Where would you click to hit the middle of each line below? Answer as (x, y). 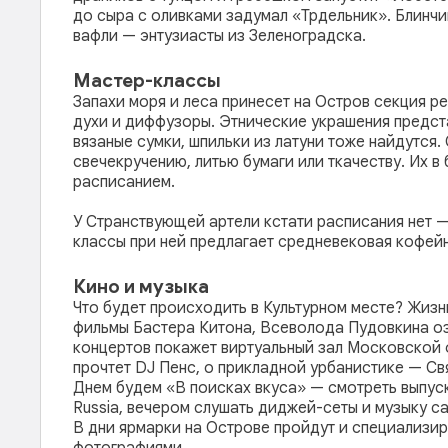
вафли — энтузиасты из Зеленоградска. (221, 36)
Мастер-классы (147, 80)
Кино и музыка (141, 286)
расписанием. (124, 182)
